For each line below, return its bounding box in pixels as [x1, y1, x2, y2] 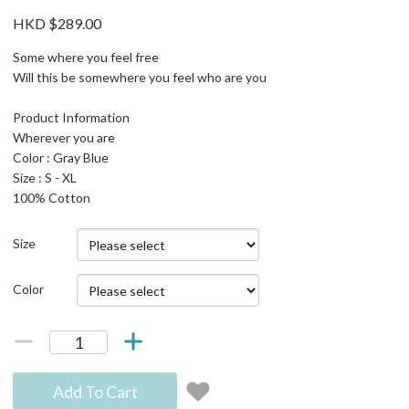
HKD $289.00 [13, 15, 101, 32]
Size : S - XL [13, 170, 77, 185]
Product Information [13, 110, 130, 125]
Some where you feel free [13, 49, 159, 65]
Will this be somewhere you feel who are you [13, 69, 267, 85]
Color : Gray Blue [13, 150, 109, 165]
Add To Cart [52, 381, 138, 402]
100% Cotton [13, 190, 90, 205]
